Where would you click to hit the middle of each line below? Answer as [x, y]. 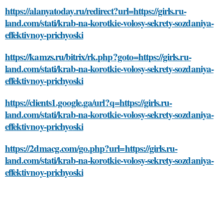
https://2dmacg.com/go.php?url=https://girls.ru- [91, 148]
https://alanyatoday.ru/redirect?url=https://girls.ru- [96, 11]
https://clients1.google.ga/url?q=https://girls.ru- [89, 102]
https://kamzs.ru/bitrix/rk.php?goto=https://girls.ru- [98, 56]
